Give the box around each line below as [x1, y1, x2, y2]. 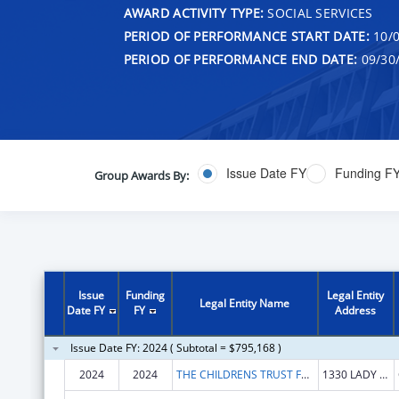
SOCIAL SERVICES [264, 4, 373, 21]
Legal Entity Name [199, 295, 290, 311]
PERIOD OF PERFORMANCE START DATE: [123, 27, 370, 45]
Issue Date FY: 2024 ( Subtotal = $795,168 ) [69, 339, 281, 355]
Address [335, 302, 377, 318]
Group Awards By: [94, 167, 189, 183]
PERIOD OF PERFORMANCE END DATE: [123, 50, 358, 68]
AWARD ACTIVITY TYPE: [123, 4, 265, 21]
